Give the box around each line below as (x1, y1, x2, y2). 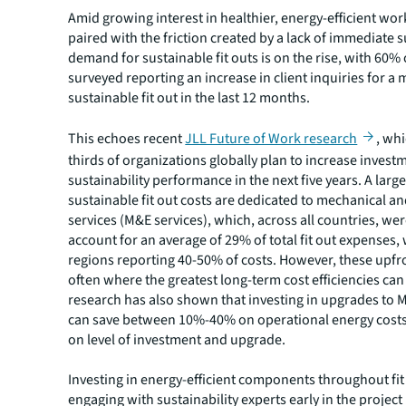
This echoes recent (68, 128, 186, 149)
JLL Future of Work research (185, 128, 358, 149)
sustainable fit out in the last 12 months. (68, 87, 311, 108)
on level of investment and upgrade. (68, 329, 286, 350)
